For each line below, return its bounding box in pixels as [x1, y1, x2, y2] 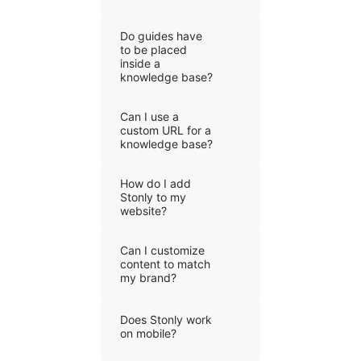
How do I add [119, 176, 191, 190]
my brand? [119, 271, 176, 284]
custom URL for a [119, 123, 211, 137]
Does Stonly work [119, 313, 212, 326]
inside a [119, 56, 160, 70]
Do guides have [119, 29, 202, 43]
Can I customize [119, 243, 205, 257]
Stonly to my [119, 190, 186, 204]
